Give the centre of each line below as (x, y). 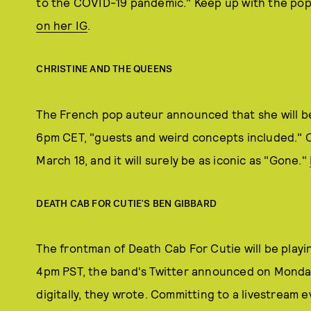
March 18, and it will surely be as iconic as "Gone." (173, 159)
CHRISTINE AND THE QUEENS (104, 69)
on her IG (62, 25)
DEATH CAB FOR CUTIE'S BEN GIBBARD (126, 203)
